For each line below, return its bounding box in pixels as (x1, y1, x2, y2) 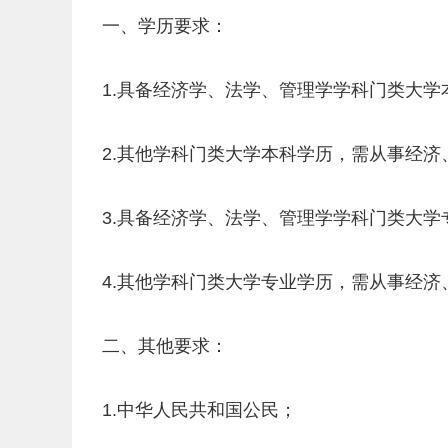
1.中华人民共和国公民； (102, 400, 297, 420)
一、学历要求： (102, 16, 228, 36)
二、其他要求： (102, 336, 228, 356)
